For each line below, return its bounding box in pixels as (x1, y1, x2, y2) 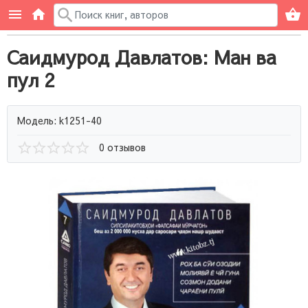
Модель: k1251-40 (17, 113, 102, 127)
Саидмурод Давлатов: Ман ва (7, 43, 276, 70)
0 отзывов (99, 140, 146, 154)
